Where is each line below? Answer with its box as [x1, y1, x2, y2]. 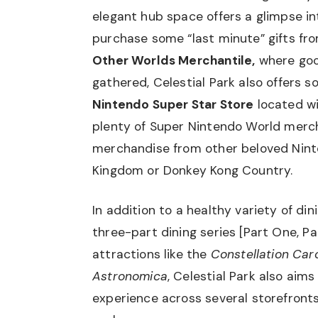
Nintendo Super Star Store [92, 96, 254, 112]
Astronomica [92, 268, 168, 284]
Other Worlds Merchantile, [92, 52, 256, 68]
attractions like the [92, 246, 211, 262]
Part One [243, 224, 297, 240]
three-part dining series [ [92, 224, 243, 240]
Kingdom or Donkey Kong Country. [92, 162, 293, 178]
